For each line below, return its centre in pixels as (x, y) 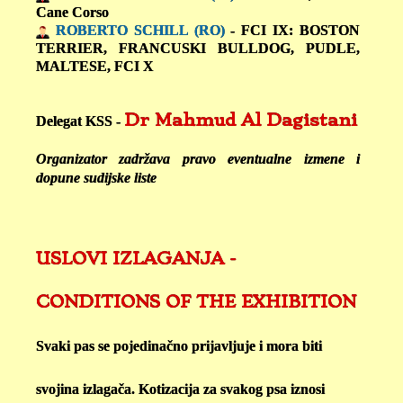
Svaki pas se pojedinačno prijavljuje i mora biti (179, 346)
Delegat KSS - (80, 121)
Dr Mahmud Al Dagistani (241, 121)
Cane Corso (72, 13)
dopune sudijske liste (96, 178)
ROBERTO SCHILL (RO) (137, 31)
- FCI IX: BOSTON (292, 31)
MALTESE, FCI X (95, 67)
